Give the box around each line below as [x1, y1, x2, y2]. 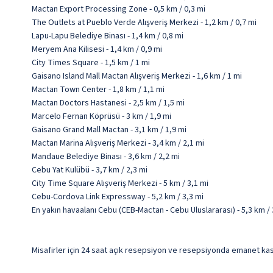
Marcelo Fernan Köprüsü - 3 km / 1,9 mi [32, 110, 171, 123]
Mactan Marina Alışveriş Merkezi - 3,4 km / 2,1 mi [32, 137, 204, 150]
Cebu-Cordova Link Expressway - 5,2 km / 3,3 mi [32, 191, 204, 204]
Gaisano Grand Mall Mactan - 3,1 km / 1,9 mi [32, 124, 186, 136]
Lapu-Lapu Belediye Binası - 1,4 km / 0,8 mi [32, 30, 183, 43]
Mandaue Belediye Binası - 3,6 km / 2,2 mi [32, 151, 180, 163]
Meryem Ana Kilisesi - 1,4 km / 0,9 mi [32, 43, 162, 56]
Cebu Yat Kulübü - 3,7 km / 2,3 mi [32, 164, 147, 177]
